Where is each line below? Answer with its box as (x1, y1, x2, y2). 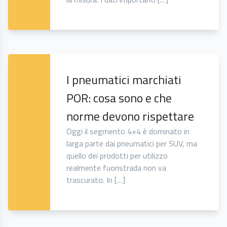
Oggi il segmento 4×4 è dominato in (66, 125, 190, 138)
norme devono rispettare (66, 107, 195, 126)
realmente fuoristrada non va (66, 162, 167, 174)
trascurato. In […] (66, 174, 126, 186)
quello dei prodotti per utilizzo (66, 149, 168, 162)
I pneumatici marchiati (66, 70, 182, 89)
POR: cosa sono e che (66, 89, 172, 107)
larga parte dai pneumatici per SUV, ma (66, 137, 198, 150)
